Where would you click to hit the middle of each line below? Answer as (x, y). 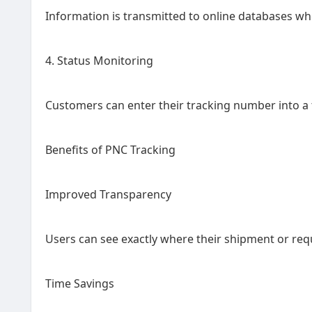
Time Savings (80, 283)
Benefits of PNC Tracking (110, 150)
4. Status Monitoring (99, 61)
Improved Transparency (108, 194)
